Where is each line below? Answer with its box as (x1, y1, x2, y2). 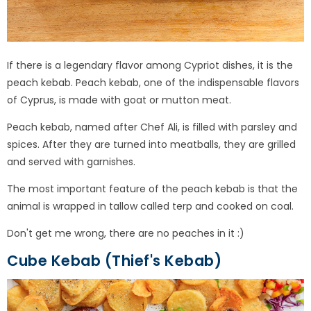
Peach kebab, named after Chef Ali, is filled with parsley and (7, 119, 297, 134)
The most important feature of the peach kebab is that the (7, 181, 298, 196)
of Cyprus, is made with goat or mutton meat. (7, 92, 231, 107)
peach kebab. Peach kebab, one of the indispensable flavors (7, 75, 299, 90)
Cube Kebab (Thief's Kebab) (7, 250, 221, 271)
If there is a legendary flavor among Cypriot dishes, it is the (7, 58, 293, 72)
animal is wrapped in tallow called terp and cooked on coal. (7, 199, 294, 213)
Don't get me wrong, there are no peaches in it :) (7, 226, 244, 240)
